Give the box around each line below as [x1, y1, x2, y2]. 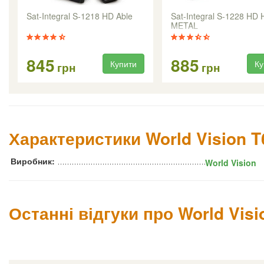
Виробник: [11, 154, 55, 167]
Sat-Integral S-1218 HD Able [27, 9, 133, 22]
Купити [110, 57, 137, 70]
